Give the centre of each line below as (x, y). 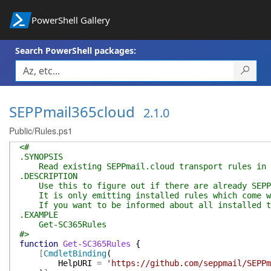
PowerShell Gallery (70, 20)
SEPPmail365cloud (72, 112)
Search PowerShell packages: (76, 51)
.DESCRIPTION (48, 176)
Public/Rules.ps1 (41, 131)
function (39, 244)
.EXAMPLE (39, 215)
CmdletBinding (75, 253)
